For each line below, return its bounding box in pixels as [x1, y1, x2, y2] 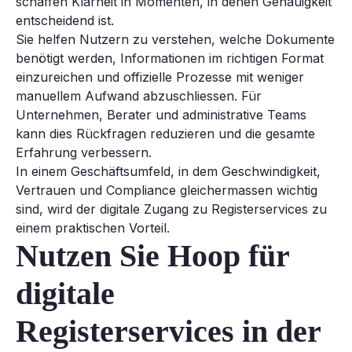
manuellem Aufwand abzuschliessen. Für [16, 88, 262, 104]
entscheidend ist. [16, 13, 114, 29]
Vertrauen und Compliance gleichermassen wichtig [16, 182, 317, 199]
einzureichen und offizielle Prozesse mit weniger [16, 69, 304, 86]
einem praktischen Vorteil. [16, 220, 170, 236]
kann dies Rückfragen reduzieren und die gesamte [16, 126, 315, 142]
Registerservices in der [16, 313, 321, 350]
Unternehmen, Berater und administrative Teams [16, 107, 306, 123]
